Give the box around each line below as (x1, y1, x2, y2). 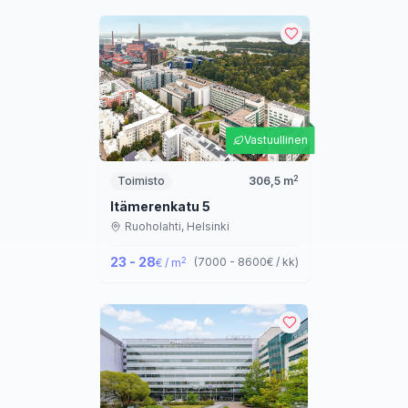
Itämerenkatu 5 (109, 199, 210, 215)
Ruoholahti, (124, 219, 187, 234)
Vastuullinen (243, 133, 308, 148)
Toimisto (117, 174, 165, 189)
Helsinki (186, 219, 229, 234)
